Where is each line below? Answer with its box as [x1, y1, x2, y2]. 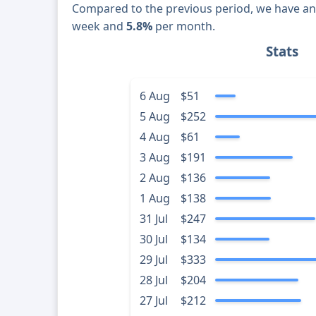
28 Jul [139, 272, 168, 288]
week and [72, 18, 127, 35]
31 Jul [139, 211, 168, 227]
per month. [152, 18, 216, 35]
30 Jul [139, 231, 168, 248]
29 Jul [139, 252, 168, 268]
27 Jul [139, 293, 168, 309]
